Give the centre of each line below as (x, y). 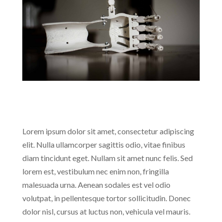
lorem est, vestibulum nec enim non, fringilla (95, 171)
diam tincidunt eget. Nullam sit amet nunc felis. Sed (107, 158)
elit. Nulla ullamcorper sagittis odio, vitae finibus (104, 144)
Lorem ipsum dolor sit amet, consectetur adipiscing (108, 131)
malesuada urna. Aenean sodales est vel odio (96, 185)
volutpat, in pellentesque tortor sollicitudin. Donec (106, 198)
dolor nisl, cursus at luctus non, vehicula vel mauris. (106, 211)
